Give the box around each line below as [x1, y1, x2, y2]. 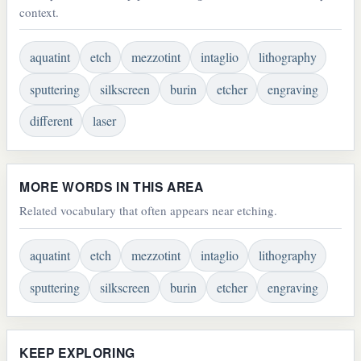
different [29, 112, 73, 130]
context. [19, 3, 60, 20]
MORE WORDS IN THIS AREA [19, 176, 204, 196]
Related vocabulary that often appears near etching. [19, 201, 278, 218]
